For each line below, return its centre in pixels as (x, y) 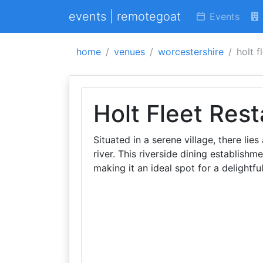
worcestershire (191, 52)
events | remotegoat (125, 16)
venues (129, 52)
